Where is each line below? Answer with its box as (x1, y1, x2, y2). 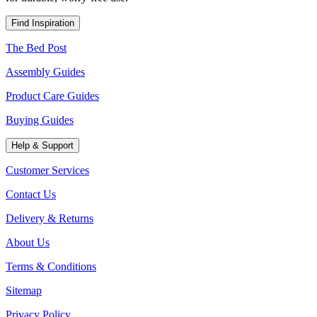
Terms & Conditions (6, 260, 96, 272)
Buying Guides (6, 113, 74, 126)
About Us (6, 236, 50, 248)
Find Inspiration (11, 17, 74, 28)
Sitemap (6, 284, 42, 296)
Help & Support (11, 139, 74, 151)
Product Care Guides (6, 89, 99, 102)
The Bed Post (6, 41, 67, 54)
